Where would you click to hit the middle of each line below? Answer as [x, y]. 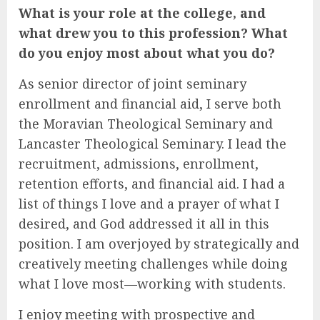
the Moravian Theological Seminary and [146, 124]
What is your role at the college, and [142, 13]
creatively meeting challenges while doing [153, 264]
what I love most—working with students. [152, 284]
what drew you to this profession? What [153, 33]
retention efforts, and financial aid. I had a [152, 184]
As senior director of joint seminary [132, 84]
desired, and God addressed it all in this [144, 224]
